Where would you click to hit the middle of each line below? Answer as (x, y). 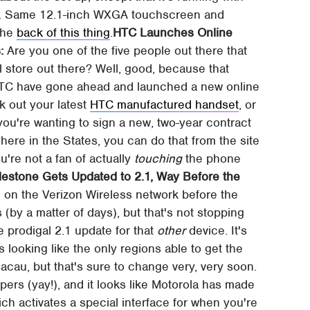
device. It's (217, 230)
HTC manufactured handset (165, 104)
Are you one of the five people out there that (126, 50)
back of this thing (64, 32)
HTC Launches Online (173, 32)
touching (158, 158)
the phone (212, 158)
